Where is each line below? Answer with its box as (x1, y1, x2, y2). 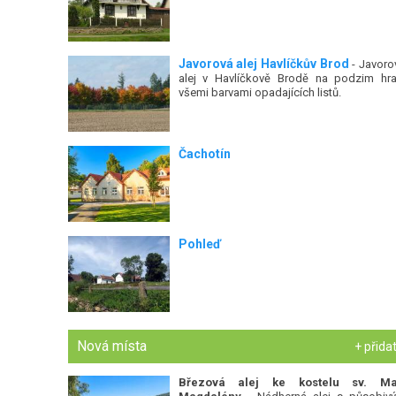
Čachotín (178, 147, 231, 162)
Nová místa (77, 338, 148, 355)
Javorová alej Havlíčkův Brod (178, 57, 349, 72)
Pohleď (178, 237, 221, 252)
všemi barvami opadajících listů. (178, 86, 341, 100)
